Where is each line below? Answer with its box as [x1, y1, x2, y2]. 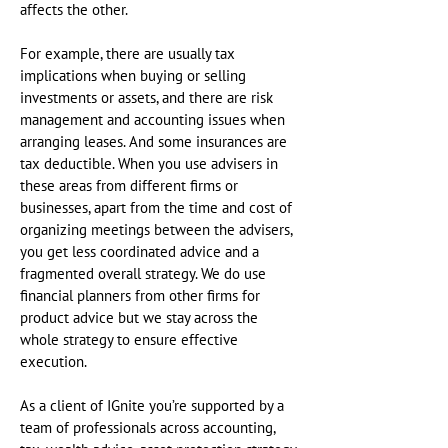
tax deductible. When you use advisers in [20, 155, 278, 173]
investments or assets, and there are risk [20, 89, 273, 107]
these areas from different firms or [20, 177, 238, 195]
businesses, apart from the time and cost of [20, 199, 292, 217]
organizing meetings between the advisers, [20, 221, 292, 239]
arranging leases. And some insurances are [20, 133, 287, 151]
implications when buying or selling [20, 67, 246, 85]
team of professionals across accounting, [20, 419, 275, 437]
